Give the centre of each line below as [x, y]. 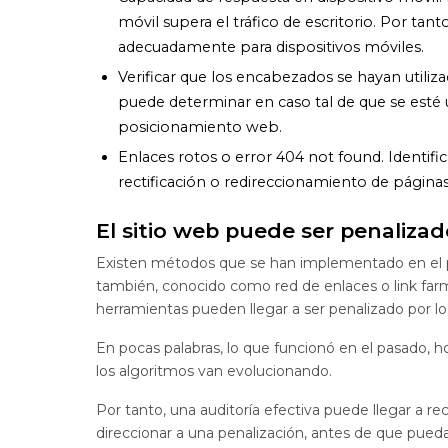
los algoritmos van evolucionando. [214, 371]
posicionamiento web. [200, 126]
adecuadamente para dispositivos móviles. [271, 47]
